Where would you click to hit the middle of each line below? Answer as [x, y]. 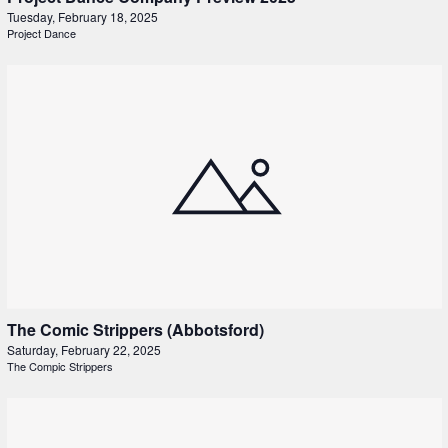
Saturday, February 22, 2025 [83, 350]
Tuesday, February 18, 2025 [82, 17]
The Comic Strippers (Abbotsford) [135, 330]
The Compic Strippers [59, 366]
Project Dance [41, 33]
